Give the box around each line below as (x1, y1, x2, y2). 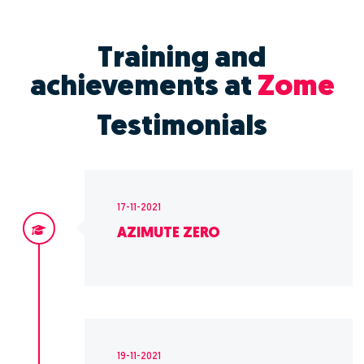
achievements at (29, 74, 258, 103)
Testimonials (97, 114, 267, 143)
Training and (97, 45, 266, 75)
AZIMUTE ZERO (117, 227, 220, 241)
